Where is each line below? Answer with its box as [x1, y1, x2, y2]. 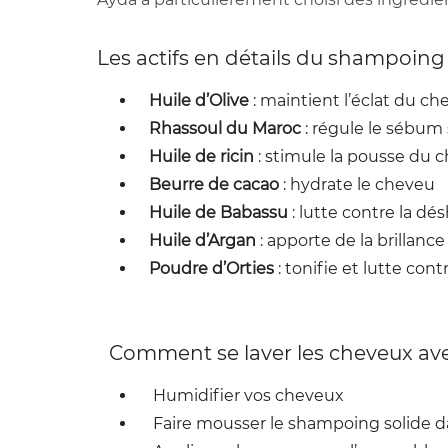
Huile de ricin [149, 147, 254, 166]
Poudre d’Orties [149, 259, 274, 278]
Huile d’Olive [149, 91, 249, 110]
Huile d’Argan [149, 231, 256, 250]
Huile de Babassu [149, 203, 288, 222]
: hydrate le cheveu [279, 175, 435, 194]
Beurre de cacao [149, 175, 279, 194]
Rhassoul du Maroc [149, 119, 301, 138]
